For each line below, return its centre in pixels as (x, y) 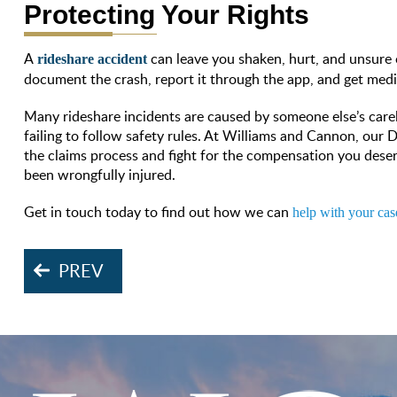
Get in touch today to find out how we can (157, 211)
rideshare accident (93, 58)
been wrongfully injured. (100, 174)
